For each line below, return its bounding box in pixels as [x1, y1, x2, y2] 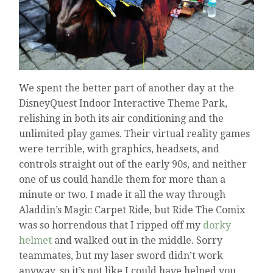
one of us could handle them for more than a [19, 174, 226, 186]
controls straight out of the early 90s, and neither [19, 158, 247, 171]
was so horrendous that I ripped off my [19, 219, 204, 232]
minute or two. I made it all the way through [19, 189, 226, 201]
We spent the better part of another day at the [19, 82, 235, 94]
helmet [19, 235, 52, 247]
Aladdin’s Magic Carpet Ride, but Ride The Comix [19, 204, 246, 216]
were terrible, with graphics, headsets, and [19, 143, 220, 155]
